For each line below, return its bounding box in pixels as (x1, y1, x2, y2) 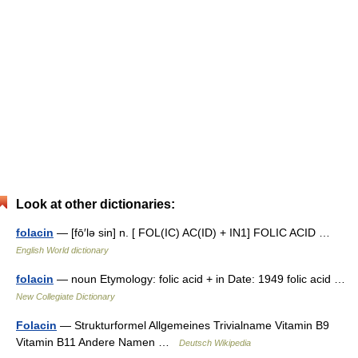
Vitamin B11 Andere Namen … (16, 336, 179, 348)
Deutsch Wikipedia (179, 338, 251, 348)
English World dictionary (16, 245, 109, 255)
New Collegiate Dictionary (16, 292, 115, 301)
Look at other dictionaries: (16, 197, 175, 211)
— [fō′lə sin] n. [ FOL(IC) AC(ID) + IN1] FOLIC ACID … (54, 226, 336, 239)
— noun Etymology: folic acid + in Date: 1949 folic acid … (54, 272, 352, 285)
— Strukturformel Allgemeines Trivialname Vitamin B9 (57, 319, 329, 332)
